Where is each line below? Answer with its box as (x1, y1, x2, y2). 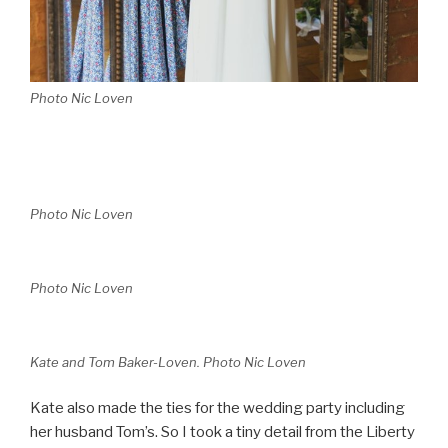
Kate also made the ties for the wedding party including (30, 398, 405, 417)
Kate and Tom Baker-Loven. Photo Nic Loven (30, 354, 306, 371)
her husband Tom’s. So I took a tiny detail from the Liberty (30, 422, 415, 441)
